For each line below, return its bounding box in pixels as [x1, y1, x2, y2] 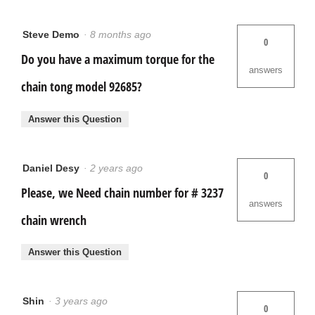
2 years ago [90, 162, 148, 174]
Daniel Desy [22, 162, 79, 174]
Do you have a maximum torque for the [21, 51, 214, 68]
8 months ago [90, 29, 157, 41]
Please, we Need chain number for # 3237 [21, 184, 224, 201]
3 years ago [55, 295, 113, 307]
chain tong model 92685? [21, 78, 142, 96]
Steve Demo [22, 29, 79, 41]
